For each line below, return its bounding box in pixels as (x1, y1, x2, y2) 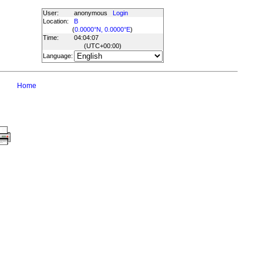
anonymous (73, 9, 113, 16)
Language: (42, 52, 73, 59)
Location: (42, 18, 69, 25)
